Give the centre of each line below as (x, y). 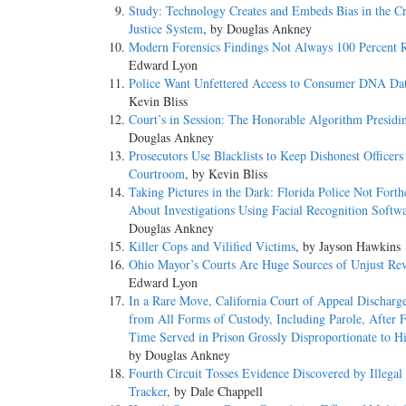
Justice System (166, 29)
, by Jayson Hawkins (348, 246)
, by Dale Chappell (215, 391)
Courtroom (157, 174)
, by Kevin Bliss (226, 174)
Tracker (148, 391)
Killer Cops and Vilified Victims (212, 246)
